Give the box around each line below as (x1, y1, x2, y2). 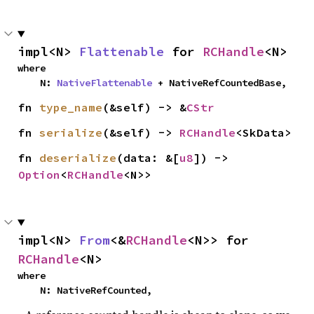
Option (18, 168, 61, 182)
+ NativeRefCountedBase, (152, 76, 287, 89)
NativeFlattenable (57, 76, 152, 89)
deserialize (39, 151, 117, 165)
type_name (39, 100, 103, 114)
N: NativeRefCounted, (40, 284, 152, 296)
